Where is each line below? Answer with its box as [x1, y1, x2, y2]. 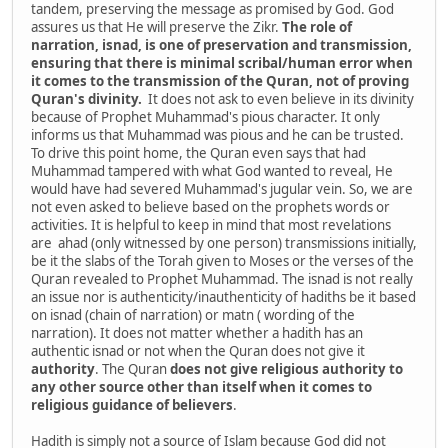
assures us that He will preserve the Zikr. [31, 17, 282, 36]
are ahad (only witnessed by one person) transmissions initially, [31, 233, 417, 252]
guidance [92, 395, 156, 414]
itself [222, 377, 259, 396]
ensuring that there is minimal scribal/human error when [31, 53, 413, 72]
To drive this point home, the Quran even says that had [31, 143, 366, 162]
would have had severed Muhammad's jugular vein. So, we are [31, 179, 413, 198]
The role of [282, 17, 352, 36]
